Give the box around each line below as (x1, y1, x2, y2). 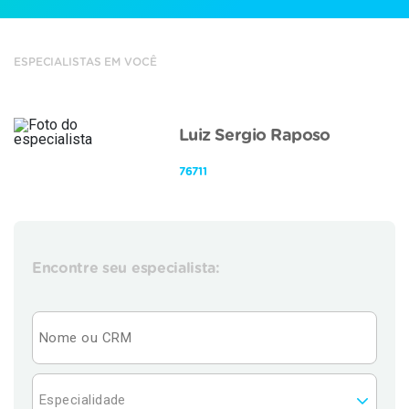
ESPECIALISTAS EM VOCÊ (14, 57, 157, 68)
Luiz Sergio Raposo (178, 128, 330, 144)
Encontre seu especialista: (32, 261, 220, 276)
